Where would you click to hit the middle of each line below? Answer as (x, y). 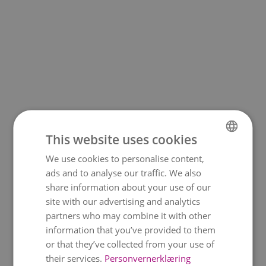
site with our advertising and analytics (123, 201)
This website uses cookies (122, 139)
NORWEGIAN (209, 156)
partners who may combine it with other (129, 215)
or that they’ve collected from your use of (130, 243)
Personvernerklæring (148, 258)
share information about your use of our (129, 186)
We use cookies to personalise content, (125, 158)
